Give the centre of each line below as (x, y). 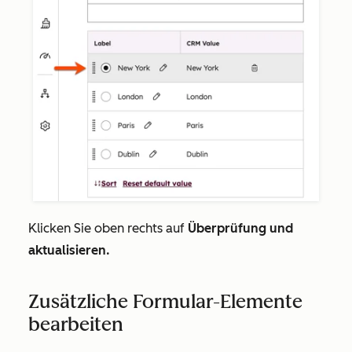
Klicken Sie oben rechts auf (108, 228)
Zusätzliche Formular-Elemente (165, 301)
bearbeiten (76, 324)
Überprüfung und (240, 228)
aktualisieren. (69, 250)
